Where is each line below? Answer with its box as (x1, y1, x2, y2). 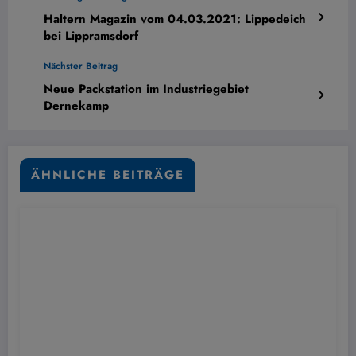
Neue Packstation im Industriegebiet (44, 79, 249, 98)
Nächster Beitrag (44, 58, 118, 73)
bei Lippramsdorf (44, 26, 138, 44)
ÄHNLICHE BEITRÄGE (31, 165, 184, 184)
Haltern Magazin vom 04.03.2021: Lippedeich (44, 10, 306, 28)
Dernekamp (44, 96, 109, 114)
